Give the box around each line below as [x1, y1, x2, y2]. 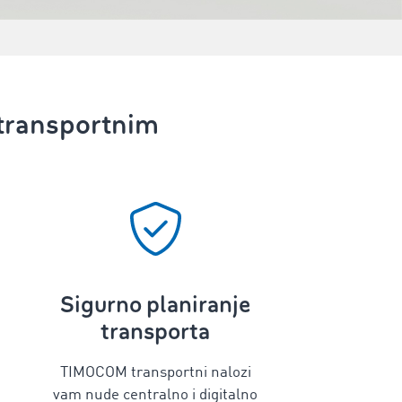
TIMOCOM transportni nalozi [59, 365, 251, 380]
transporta [100, 317, 211, 346]
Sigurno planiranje [60, 290, 251, 319]
